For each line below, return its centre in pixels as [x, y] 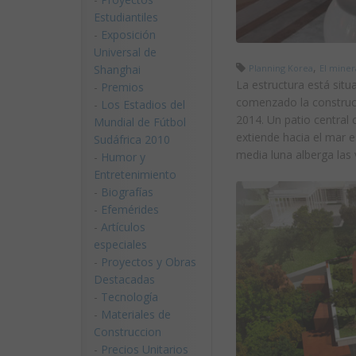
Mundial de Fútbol [140, 122]
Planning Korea [281, 68]
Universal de [125, 52]
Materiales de [136, 314]
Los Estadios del [143, 104]
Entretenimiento [135, 174]
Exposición [128, 35]
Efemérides [130, 209]
